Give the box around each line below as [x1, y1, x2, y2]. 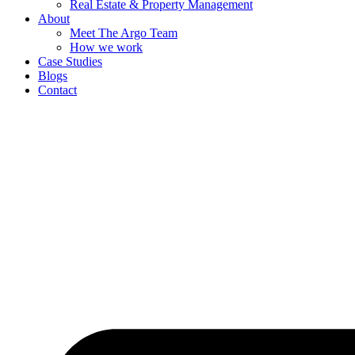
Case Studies [38, 55, 102, 68]
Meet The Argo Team [70, 26, 177, 40]
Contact [38, 83, 77, 97]
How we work [70, 40, 143, 54]
